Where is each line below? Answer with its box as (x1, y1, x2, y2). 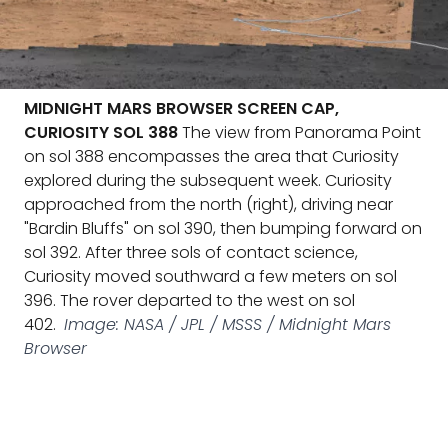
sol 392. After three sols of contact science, (24, 241, 358, 264)
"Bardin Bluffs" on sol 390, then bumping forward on (24, 217, 422, 240)
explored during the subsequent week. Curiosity (24, 169, 392, 192)
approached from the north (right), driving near (24, 193, 393, 216)
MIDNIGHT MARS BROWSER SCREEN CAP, (24, 97, 339, 120)
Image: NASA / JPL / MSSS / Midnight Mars (64, 313, 391, 336)
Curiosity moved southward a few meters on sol (24, 265, 397, 288)
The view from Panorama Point (178, 121, 421, 144)
